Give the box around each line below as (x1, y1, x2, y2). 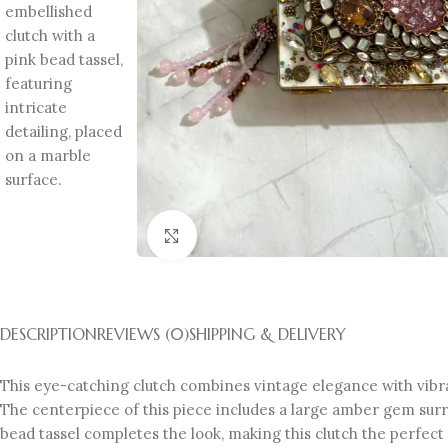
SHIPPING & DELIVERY (189, 323, 346, 344)
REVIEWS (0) (97, 323, 189, 344)
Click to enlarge (197, 226, 305, 245)
